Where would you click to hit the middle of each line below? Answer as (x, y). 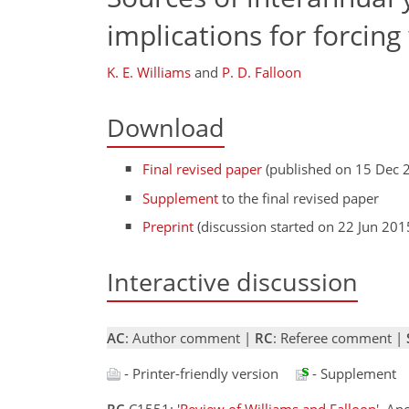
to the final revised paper (299, 198)
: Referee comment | (340, 337)
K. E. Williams (149, 72)
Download (166, 127)
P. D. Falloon (262, 72)
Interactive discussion (232, 282)
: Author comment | (190, 337)
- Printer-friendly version (199, 373)
